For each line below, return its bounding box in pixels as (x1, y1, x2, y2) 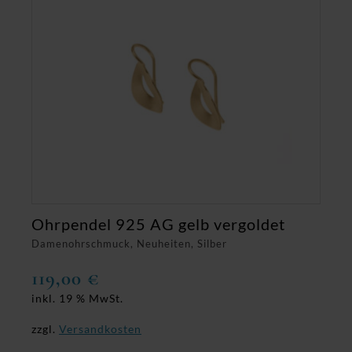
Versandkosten (59, 322, 141, 336)
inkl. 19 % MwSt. (31, 291, 123, 305)
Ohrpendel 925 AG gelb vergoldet (31, 214, 285, 233)
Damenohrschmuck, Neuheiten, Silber (31, 236, 227, 250)
